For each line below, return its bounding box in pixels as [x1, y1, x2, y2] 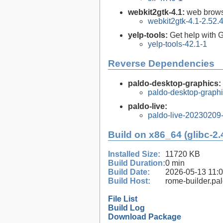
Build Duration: [108, 159, 165, 168]
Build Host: [108, 177, 150, 186]
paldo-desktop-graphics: [128, 79, 221, 88]
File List [108, 195, 137, 204]
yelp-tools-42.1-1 [148, 40, 207, 49]
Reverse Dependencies [108, 58, 215, 69]
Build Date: [108, 168, 150, 177]
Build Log [108, 204, 145, 213]
